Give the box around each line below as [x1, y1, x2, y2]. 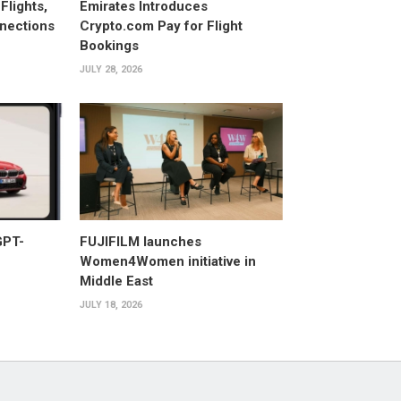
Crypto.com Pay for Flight [79, 17, 243, 34]
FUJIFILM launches [79, 234, 201, 251]
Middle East [79, 273, 153, 290]
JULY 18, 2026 [79, 299, 142, 311]
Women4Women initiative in [79, 253, 256, 270]
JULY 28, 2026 [79, 63, 142, 75]
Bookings [79, 37, 139, 54]
